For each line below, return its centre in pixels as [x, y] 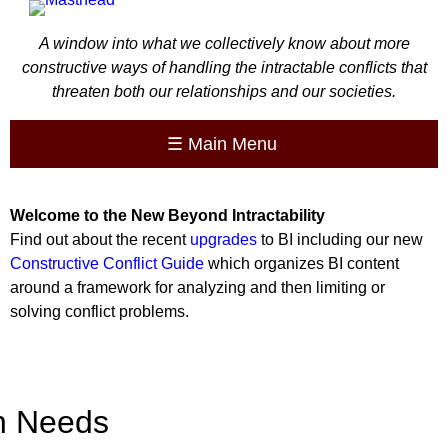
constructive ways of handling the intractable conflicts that [224, 67]
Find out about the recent [100, 239]
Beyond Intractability [248, 215]
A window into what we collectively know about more [224, 43]
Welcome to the [70, 215]
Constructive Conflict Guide [107, 263]
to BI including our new [340, 239]
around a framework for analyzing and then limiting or [197, 287]
